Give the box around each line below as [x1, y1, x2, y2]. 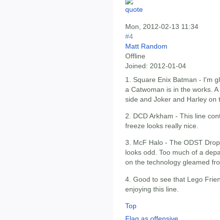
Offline [125, 52, 145, 60]
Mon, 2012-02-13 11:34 [125, 23, 198, 31]
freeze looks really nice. [125, 121, 198, 130]
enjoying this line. [125, 185, 179, 193]
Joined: [125, 62, 148, 70]
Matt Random [125, 42, 167, 51]
